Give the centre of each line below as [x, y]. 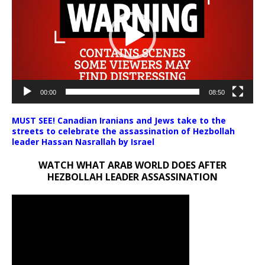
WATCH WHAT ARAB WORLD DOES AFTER [132, 165]
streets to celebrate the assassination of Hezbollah [123, 131]
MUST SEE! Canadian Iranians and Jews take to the [119, 120]
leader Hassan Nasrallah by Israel [83, 141]
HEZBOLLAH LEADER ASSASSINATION [132, 177]
